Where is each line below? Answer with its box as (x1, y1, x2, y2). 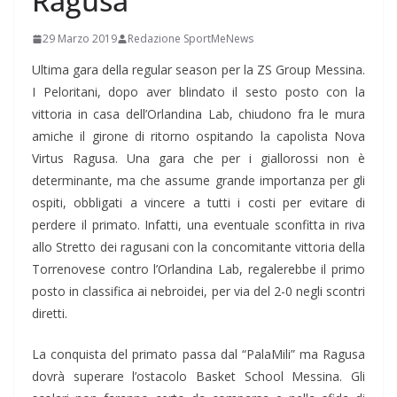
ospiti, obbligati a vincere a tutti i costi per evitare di (32, 194, 365, 212)
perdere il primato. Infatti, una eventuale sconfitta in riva (32, 216, 365, 234)
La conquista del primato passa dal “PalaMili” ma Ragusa (32, 346, 365, 363)
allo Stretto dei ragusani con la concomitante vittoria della (32, 238, 365, 256)
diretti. (32, 305, 67, 323)
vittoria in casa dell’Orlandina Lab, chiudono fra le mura (32, 105, 365, 123)
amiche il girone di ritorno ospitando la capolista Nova (32, 128, 365, 145)
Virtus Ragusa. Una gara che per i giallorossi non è (32, 150, 365, 167)
